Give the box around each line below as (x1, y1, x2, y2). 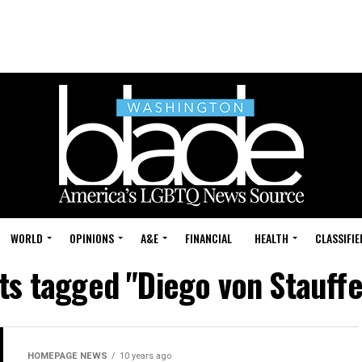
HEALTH (255, 229, 288, 246)
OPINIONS (69, 229, 114, 246)
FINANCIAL (185, 229, 232, 246)
